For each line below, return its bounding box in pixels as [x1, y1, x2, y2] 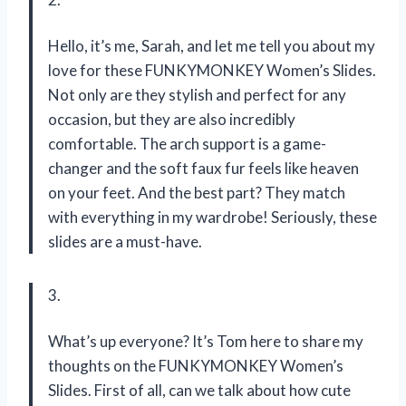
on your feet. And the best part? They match [48, 183, 345, 203]
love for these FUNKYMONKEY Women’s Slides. [48, 61, 376, 81]
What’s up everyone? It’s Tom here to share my [48, 332, 363, 352]
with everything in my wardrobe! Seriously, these [48, 208, 377, 227]
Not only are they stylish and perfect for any [48, 85, 346, 105]
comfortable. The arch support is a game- [48, 134, 326, 154]
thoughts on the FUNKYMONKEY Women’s [48, 356, 343, 376]
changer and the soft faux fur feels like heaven [48, 159, 359, 179]
